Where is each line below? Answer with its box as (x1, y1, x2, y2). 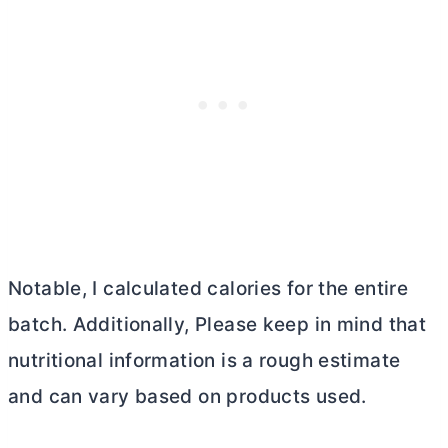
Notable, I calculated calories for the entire (8, 277, 409, 301)
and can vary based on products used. (8, 385, 367, 409)
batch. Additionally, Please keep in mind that (8, 313, 427, 337)
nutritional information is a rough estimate (8, 349, 401, 373)
